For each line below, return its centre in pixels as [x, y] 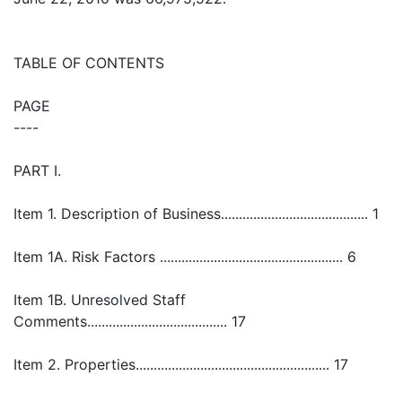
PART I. [37, 170]
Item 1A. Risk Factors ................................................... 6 [185, 257]
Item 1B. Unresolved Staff [100, 300]
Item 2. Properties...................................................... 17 [181, 364]
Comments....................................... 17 [130, 321]
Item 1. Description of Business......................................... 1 [196, 214]
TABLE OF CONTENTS [89, 63]
